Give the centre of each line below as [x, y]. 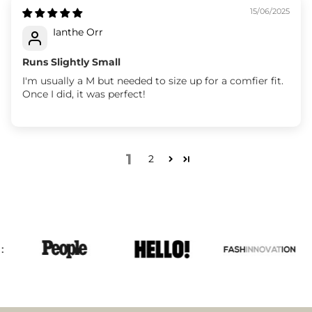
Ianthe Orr [78, 32]
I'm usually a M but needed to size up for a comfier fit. [153, 80]
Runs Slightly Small [71, 62]
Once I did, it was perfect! [84, 94]
